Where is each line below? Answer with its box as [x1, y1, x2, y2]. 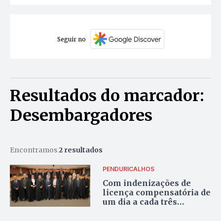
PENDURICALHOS [103, 165, 155, 173]
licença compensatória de [103, 187, 211, 197]
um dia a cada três [103, 196, 178, 207]
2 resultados [59, 146, 103, 155]
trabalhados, [103, 206, 155, 216]
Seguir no [57, 35, 86, 43]
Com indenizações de [103, 178, 191, 188]
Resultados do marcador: [10, 86, 204, 106]
